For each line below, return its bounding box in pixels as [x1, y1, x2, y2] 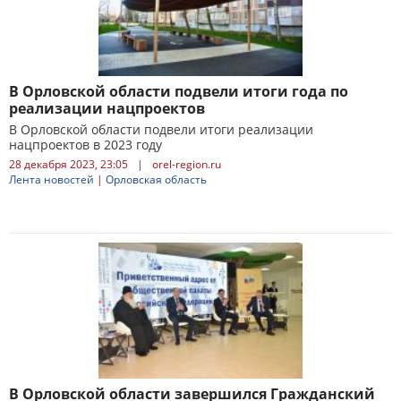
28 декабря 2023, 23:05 [9, 157, 128, 172]
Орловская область [106, 172, 207, 187]
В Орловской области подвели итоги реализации [9, 121, 313, 138]
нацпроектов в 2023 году [9, 136, 162, 153]
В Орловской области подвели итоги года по [9, 81, 348, 101]
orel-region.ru [152, 157, 221, 172]
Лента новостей [9, 172, 94, 187]
